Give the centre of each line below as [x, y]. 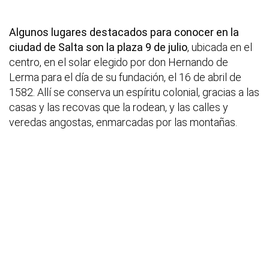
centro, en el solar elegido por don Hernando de [119, 62]
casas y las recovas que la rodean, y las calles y [119, 107]
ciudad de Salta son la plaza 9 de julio [98, 47]
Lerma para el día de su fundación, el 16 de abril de [125, 77]
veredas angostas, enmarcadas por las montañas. [123, 122]
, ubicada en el [220, 47]
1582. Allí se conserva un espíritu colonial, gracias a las [134, 92]
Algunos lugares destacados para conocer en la [124, 32]
